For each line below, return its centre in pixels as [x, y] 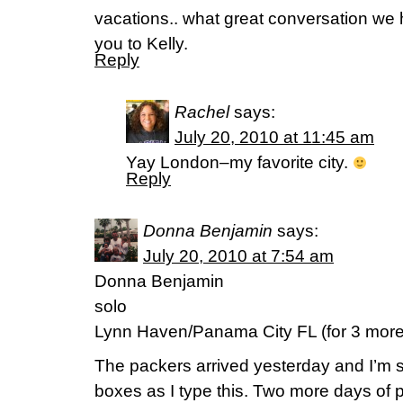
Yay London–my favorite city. [239, 162]
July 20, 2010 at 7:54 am [238, 256]
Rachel [202, 112]
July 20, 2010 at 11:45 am [274, 137]
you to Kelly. [141, 44]
